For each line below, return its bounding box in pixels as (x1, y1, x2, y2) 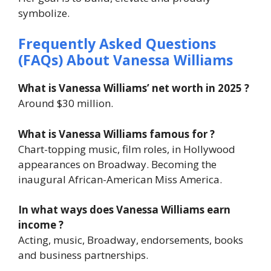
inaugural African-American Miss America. (18, 172, 222, 186)
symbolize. (18, 5, 70, 20)
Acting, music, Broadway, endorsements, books (18, 233, 243, 247)
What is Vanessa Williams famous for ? (18, 126, 215, 141)
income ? (18, 218, 64, 232)
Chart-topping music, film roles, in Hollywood (18, 142, 235, 156)
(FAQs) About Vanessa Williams (18, 50, 233, 70)
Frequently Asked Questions (18, 34, 216, 53)
